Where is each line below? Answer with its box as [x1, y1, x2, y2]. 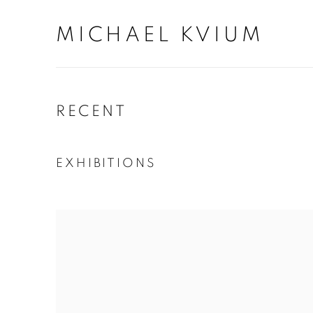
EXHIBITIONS [56, 157, 156, 170]
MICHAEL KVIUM [56, 24, 264, 45]
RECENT [56, 103, 127, 119]
